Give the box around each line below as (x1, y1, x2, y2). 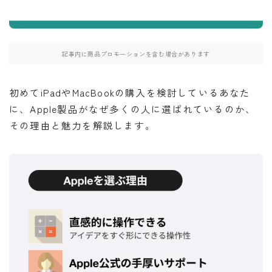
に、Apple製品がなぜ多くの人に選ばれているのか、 (9, 102, 256, 116)
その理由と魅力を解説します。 (9, 118, 155, 132)
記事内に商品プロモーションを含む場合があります (62, 49, 210, 59)
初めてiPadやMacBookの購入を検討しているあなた (9, 86, 251, 100)
